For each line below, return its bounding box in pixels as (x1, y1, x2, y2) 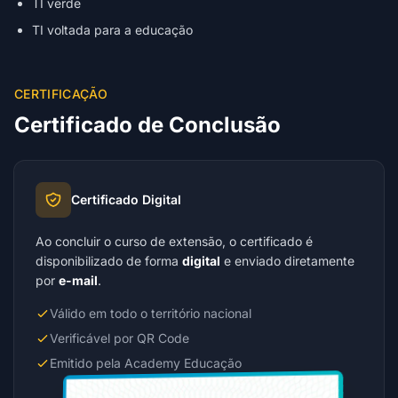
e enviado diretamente (220, 253, 354, 268)
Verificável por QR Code (50, 330, 189, 346)
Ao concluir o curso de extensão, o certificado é (36, 234, 313, 249)
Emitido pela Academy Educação (50, 355, 242, 370)
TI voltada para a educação (32, 22, 193, 37)
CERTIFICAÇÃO (14, 86, 108, 101)
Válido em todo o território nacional (50, 306, 251, 321)
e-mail (59, 273, 98, 288)
